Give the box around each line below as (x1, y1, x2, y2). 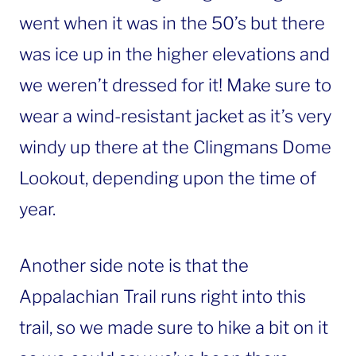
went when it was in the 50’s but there (19, 13, 325, 34)
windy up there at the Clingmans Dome (19, 137, 331, 158)
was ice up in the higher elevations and (19, 44, 330, 65)
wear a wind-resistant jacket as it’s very (19, 106, 331, 127)
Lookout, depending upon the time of (19, 168, 316, 189)
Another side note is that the (19, 255, 249, 277)
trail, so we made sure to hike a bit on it (19, 317, 328, 339)
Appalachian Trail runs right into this (19, 286, 306, 308)
